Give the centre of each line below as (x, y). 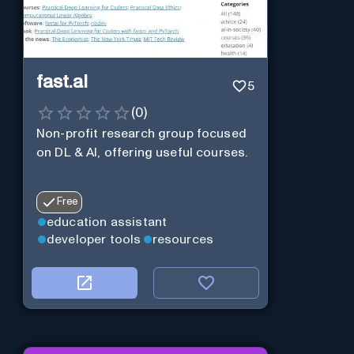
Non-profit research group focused (141, 133)
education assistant (107, 222)
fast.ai (62, 83)
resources (183, 240)
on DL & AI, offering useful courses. (142, 152)
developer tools (94, 240)
